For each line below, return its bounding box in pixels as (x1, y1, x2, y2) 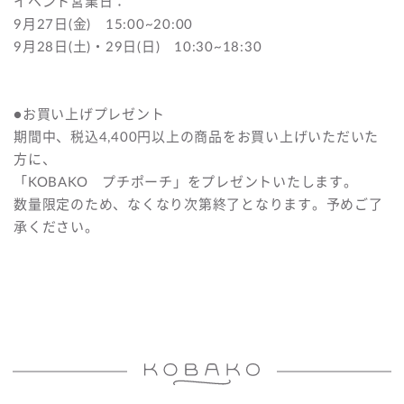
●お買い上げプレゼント (14, 108, 165, 122)
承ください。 (14, 221, 99, 234)
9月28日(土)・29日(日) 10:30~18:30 (14, 41, 262, 54)
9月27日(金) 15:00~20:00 (14, 18, 193, 32)
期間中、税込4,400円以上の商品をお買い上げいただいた (14, 131, 379, 144)
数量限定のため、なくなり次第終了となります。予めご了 (14, 198, 383, 212)
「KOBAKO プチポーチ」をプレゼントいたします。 (14, 176, 358, 189)
